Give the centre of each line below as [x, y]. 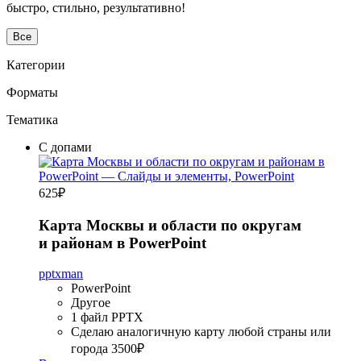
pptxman [61, 274]
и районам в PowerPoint [122, 243]
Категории [36, 64]
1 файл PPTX [107, 317]
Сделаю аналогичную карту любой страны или [201, 332]
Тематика [32, 119]
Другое [91, 303]
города [89, 349]
